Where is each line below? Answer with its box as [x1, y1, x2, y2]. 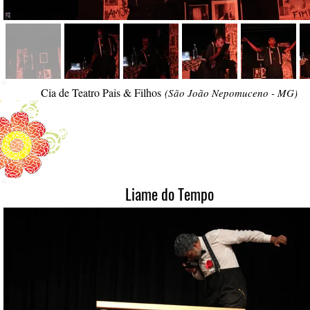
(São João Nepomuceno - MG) [165, 86, 298, 100]
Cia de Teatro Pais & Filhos [41, 85, 161, 100]
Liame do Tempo [125, 183, 214, 205]
